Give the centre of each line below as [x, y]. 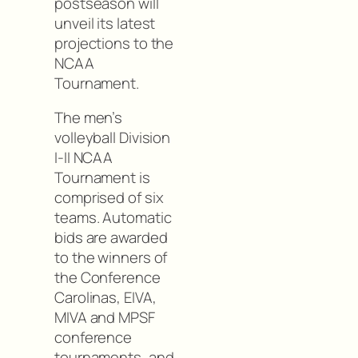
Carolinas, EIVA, [105, 298]
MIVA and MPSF [105, 318]
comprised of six [109, 198]
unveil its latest [105, 23]
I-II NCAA [84, 158]
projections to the [114, 43]
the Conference [107, 278]
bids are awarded [111, 238]
